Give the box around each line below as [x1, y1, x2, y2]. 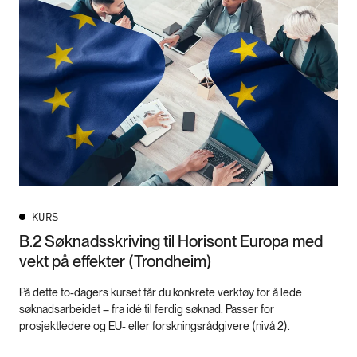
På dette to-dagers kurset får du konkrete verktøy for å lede [19, 286, 302, 300]
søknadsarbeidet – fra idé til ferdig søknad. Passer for [19, 303, 274, 316]
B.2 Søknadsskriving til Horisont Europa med [19, 232, 323, 252]
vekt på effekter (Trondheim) [19, 252, 212, 272]
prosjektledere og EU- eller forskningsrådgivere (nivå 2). [19, 320, 290, 333]
